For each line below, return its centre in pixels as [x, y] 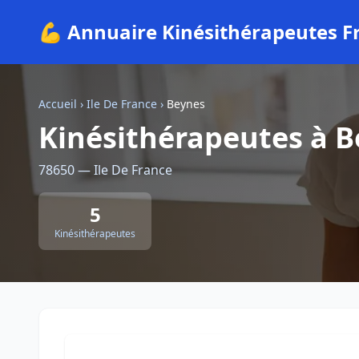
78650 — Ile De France [105, 170]
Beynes [186, 104]
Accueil [58, 104]
